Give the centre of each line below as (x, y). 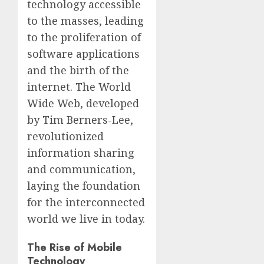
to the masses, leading (85, 21)
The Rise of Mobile (75, 248)
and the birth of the (78, 70)
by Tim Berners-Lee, (80, 120)
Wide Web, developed (83, 103)
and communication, (81, 169)
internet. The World (79, 87)
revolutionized (65, 136)
